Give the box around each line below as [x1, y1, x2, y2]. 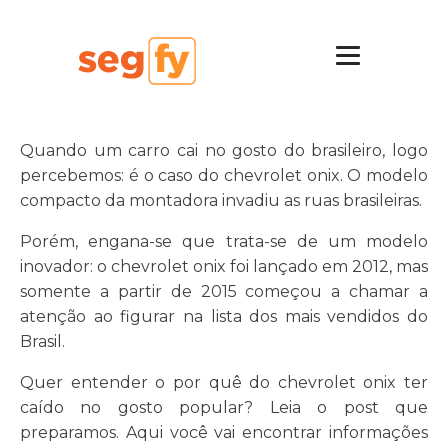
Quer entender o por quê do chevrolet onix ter [20, 373, 428, 392]
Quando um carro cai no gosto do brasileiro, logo [20, 141, 428, 160]
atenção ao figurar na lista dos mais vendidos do [20, 307, 428, 326]
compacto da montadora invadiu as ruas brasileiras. [20, 191, 422, 210]
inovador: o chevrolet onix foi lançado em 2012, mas [20, 257, 428, 276]
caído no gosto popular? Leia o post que [20, 398, 428, 417]
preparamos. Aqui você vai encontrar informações [20, 423, 428, 442]
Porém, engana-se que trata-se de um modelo [20, 232, 428, 251]
